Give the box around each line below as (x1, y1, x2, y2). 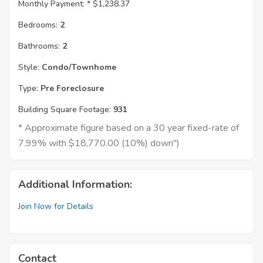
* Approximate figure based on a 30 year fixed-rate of (18, 122, 239, 135)
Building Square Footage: (18, 104, 111, 116)
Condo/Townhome (39, 62, 116, 73)
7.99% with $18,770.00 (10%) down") (18, 137, 180, 150)
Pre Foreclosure (38, 83, 104, 95)
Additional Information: (18, 177, 132, 192)
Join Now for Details (18, 201, 93, 213)
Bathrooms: (18, 41, 60, 52)
